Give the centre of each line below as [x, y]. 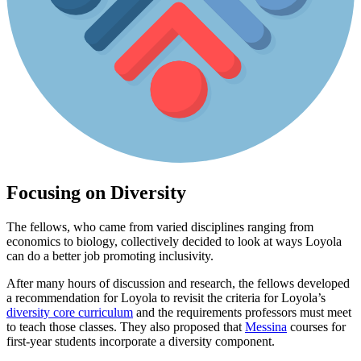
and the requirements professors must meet [242, 312]
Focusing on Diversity [96, 192]
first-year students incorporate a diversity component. [141, 341]
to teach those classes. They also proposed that [126, 326]
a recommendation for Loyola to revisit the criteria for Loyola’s [166, 297]
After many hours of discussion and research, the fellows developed [178, 283]
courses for [316, 326]
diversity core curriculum [70, 312]
